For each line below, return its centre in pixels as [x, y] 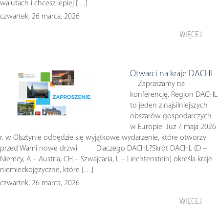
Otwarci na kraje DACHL [172, 74]
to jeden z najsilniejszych [169, 106]
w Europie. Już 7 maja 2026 [173, 127]
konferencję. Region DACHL [174, 95]
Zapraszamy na [157, 84]
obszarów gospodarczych [171, 116]
